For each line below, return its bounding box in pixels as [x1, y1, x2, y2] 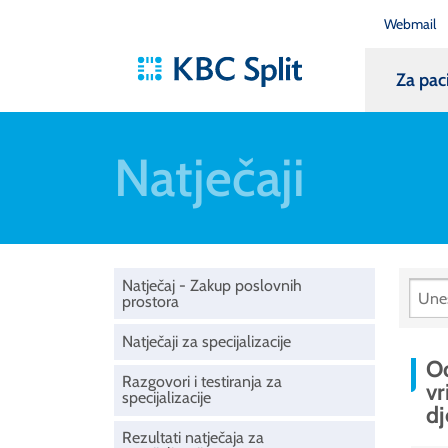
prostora [122, 291, 179, 311]
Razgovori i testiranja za [122, 372, 282, 392]
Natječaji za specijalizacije [122, 331, 291, 351]
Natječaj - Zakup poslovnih [122, 275, 302, 295]
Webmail [383, 14, 436, 33]
